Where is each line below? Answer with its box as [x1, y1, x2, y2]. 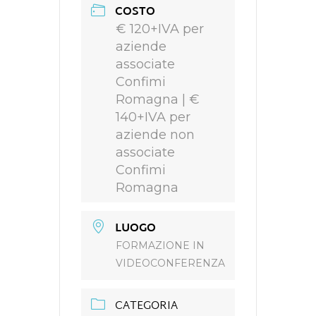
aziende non [116, 127, 195, 142]
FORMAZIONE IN [116, 239, 205, 252]
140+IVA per [116, 109, 190, 125]
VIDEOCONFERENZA [116, 257, 225, 269]
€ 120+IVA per [116, 21, 204, 37]
